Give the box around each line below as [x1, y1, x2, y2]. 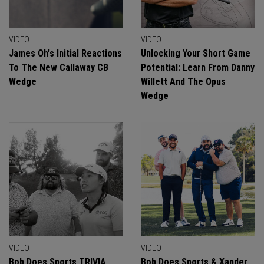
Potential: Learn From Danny [141, 62, 255, 73]
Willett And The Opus [141, 76, 226, 87]
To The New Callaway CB [9, 62, 108, 73]
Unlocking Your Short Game [141, 48, 250, 59]
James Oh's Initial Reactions [9, 48, 122, 59]
